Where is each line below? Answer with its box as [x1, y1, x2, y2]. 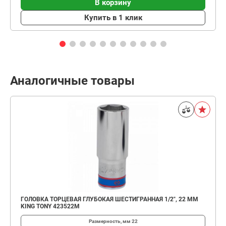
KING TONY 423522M [21, 203, 80, 210]
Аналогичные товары [10, 74, 135, 88]
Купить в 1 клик [84, 13, 142, 22]
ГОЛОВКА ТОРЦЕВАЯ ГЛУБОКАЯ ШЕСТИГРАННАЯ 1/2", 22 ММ [21, 196, 198, 203]
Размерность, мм [88, 218, 132, 224]
